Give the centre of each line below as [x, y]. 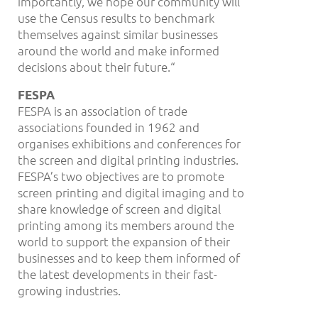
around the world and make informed [119, 50]
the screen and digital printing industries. [128, 160]
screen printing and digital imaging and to [131, 193]
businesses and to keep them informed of [129, 258]
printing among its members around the [126, 225]
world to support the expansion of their [124, 242]
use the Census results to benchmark [116, 17]
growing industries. [69, 291]
